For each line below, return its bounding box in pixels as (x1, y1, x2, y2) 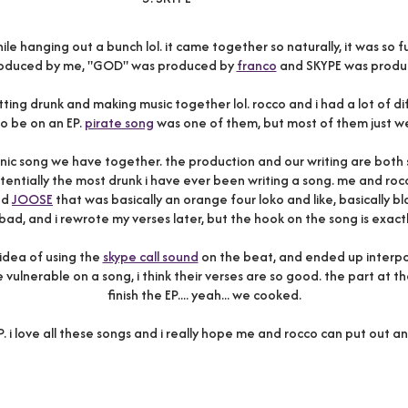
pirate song (84, 113, 154, 132)
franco (236, 56, 277, 75)
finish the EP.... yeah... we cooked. (107, 285, 301, 304)
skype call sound (102, 247, 199, 266)
